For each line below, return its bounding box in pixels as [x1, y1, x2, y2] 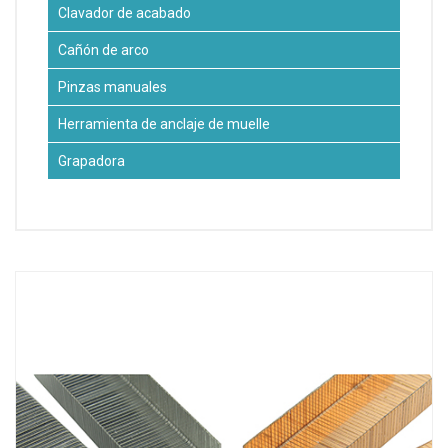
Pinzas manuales [58, 78, 167, 95]
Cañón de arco [58, 41, 149, 58]
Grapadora [58, 152, 125, 169]
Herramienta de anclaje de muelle [58, 115, 270, 132]
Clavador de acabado [58, 4, 191, 21]
